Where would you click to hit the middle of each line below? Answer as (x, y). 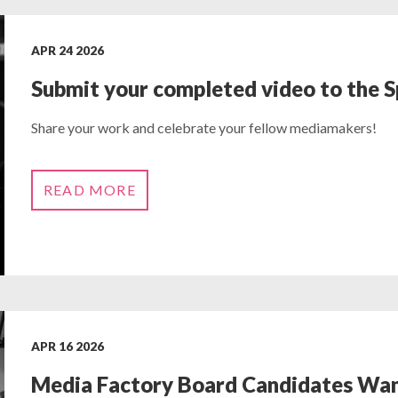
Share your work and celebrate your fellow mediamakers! (203, 127)
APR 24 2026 (67, 51)
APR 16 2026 (67, 346)
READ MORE (89, 190)
